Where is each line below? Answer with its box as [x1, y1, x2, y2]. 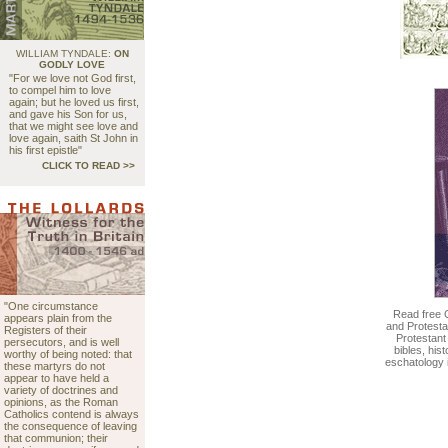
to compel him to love [9, 84, 111, 96]
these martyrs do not [4, 360, 105, 372]
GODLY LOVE [39, 59, 105, 70]
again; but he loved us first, [9, 96, 139, 108]
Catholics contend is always [4, 408, 139, 420]
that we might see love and [9, 120, 138, 132]
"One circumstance [4, 300, 98, 312]
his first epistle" [9, 144, 82, 156]
